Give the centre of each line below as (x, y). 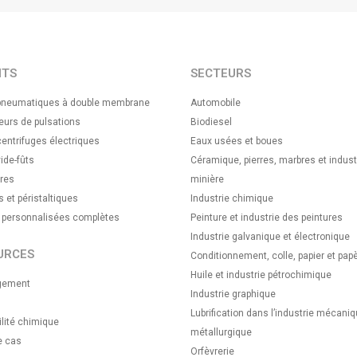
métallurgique (221, 332)
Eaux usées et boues (237, 141)
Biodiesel (211, 122)
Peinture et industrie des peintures (267, 217)
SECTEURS (221, 73)
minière (207, 179)
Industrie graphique (233, 294)
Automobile (216, 102)
